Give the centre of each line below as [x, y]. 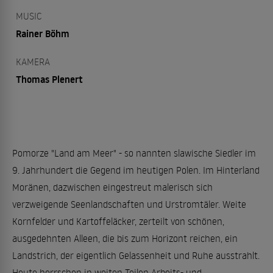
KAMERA [33, 62]
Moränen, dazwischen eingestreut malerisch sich [112, 187]
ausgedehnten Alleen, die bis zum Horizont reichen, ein [125, 238]
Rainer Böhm [43, 34]
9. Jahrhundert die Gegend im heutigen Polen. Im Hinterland [136, 170]
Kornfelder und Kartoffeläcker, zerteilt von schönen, [118, 221]
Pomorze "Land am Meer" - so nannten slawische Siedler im [134, 153]
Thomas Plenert [49, 79]
